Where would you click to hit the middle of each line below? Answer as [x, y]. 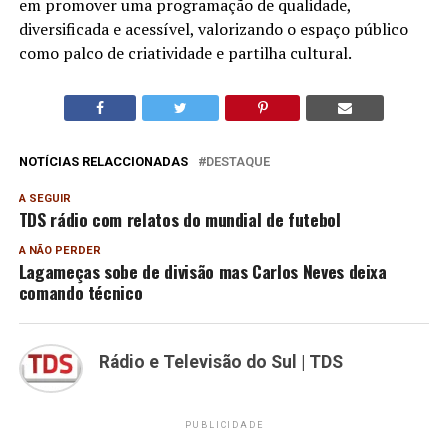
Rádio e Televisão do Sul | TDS [220, 362]
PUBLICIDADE [224, 424]
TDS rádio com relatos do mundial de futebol [179, 219]
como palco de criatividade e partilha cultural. [185, 53]
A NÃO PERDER [59, 251]
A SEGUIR [44, 199]
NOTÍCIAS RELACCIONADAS [103, 162]
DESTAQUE [237, 162]
